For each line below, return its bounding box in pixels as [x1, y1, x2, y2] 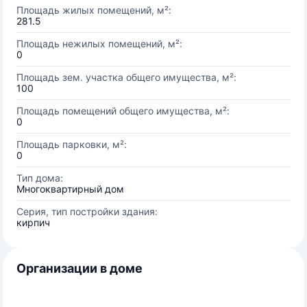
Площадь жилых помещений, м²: [16, 4, 171, 16]
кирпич [16, 217, 50, 228]
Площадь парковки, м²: [16, 138, 127, 150]
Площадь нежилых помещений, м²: [16, 38, 182, 49]
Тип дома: [16, 172, 63, 184]
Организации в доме [16, 261, 143, 275]
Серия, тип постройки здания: [16, 206, 158, 217]
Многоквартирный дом [16, 183, 124, 195]
